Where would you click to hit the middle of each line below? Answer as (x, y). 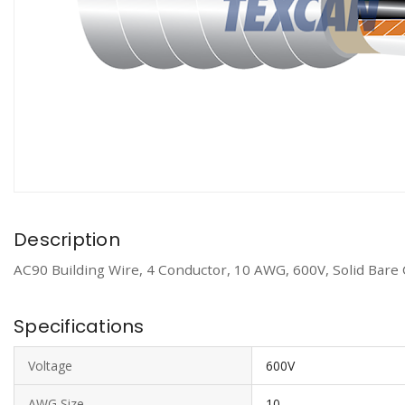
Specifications (79, 326)
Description (67, 240)
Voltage (50, 366)
